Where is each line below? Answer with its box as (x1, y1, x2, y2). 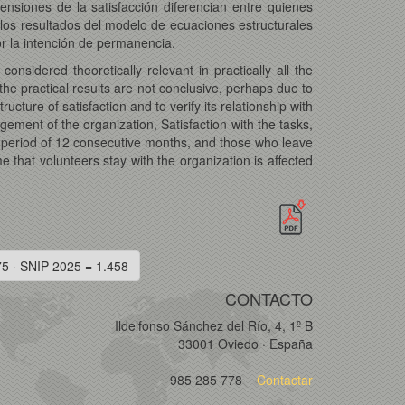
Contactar (253, 370, 313, 389)
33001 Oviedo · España (178, 334, 313, 353)
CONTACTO (225, 286, 313, 310)
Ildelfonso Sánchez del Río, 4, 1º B (115, 316, 313, 334)
